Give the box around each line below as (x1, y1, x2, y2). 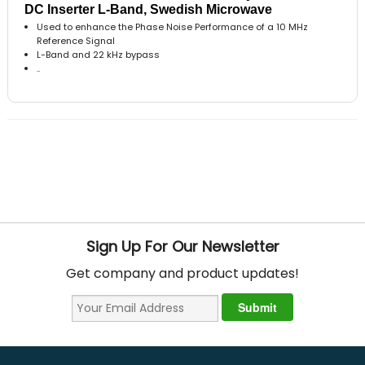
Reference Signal (37, 33, 116, 47)
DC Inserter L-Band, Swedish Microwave (24, 2, 273, 16)
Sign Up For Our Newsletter (86, 236, 279, 257)
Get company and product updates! (66, 264, 299, 284)
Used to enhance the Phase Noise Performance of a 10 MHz (37, 20, 309, 33)
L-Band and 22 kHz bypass (37, 47, 161, 61)
